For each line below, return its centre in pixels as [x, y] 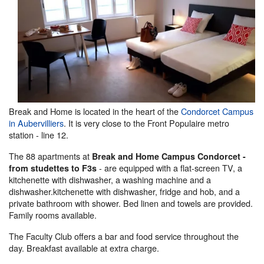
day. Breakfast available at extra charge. [84, 248]
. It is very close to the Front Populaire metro [146, 123]
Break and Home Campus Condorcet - [169, 156]
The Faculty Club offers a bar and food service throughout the [124, 236]
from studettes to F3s [53, 168]
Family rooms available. [53, 215]
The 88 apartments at [50, 156]
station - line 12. [39, 135]
